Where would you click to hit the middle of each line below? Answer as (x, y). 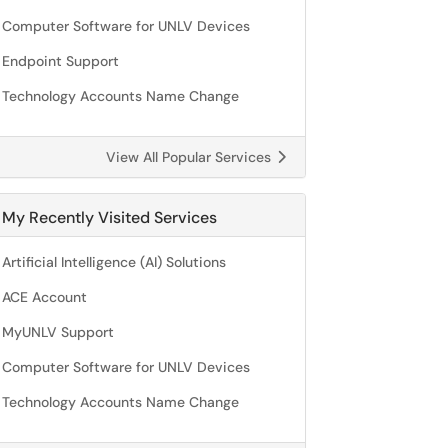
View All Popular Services (190, 157)
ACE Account (44, 297)
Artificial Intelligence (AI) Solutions (114, 262)
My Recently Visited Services (109, 217)
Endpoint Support (60, 61)
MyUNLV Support (58, 332)
